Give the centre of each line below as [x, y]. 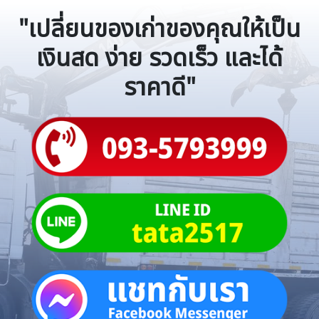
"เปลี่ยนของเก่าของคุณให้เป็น [159, 29]
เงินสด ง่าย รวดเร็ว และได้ [159, 58]
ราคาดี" [159, 88]
